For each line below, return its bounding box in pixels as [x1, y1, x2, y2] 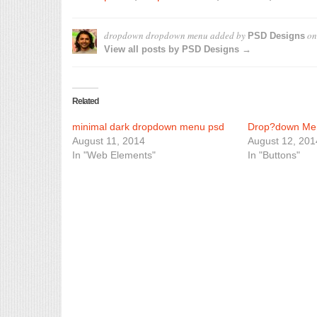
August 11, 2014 [72, 135, 145, 146]
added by [208, 29, 248, 42]
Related [72, 96, 98, 106]
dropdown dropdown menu [104, 29, 208, 42]
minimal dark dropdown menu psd [72, 121, 224, 132]
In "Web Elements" [72, 149, 156, 161]
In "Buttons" [247, 149, 300, 161]
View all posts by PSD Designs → [104, 44, 251, 54]
